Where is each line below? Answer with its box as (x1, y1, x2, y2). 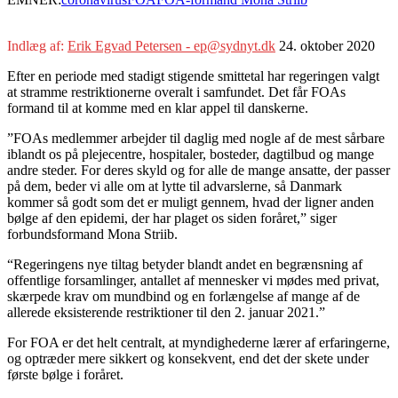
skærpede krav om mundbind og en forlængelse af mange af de (7, 288, 360, 304)
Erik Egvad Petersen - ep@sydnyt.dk (68, 37, 275, 53)
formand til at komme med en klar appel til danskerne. (7, 99, 308, 115)
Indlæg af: (7, 37, 68, 53)
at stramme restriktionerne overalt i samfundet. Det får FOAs (7, 84, 346, 99)
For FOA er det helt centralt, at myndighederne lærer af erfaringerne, (7, 334, 390, 350)
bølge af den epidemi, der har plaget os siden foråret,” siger (7, 210, 337, 226)
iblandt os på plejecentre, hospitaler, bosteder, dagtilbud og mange (7, 146, 374, 162)
